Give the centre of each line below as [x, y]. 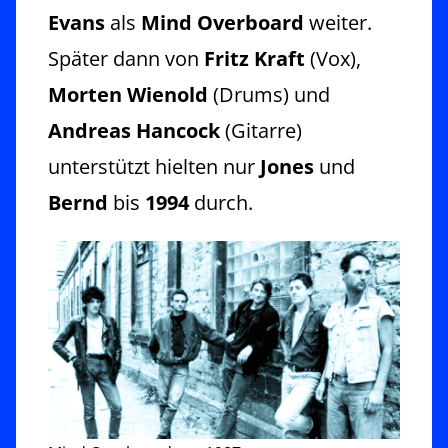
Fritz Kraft [254, 58]
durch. [226, 202]
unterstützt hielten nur [154, 166]
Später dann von [126, 58]
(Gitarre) [261, 130]
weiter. [338, 22]
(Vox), [333, 58]
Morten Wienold [128, 94]
